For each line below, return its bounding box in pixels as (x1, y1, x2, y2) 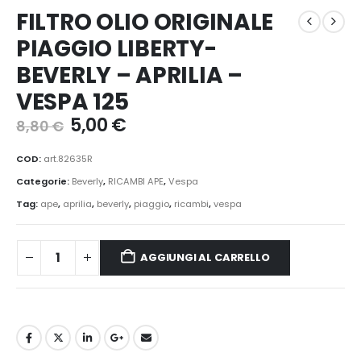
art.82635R (44, 152, 93, 166)
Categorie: (16, 174, 72, 188)
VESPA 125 (16, 85, 129, 118)
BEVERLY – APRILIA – (16, 59, 243, 91)
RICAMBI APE (108, 174, 164, 188)
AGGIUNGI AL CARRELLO (140, 249, 270, 265)
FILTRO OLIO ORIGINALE (16, 6, 274, 38)
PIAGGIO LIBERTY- (16, 32, 217, 64)
